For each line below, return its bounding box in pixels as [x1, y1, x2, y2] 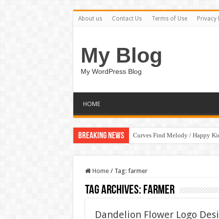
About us [78, 15, 102, 22]
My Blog [80, 44, 162, 67]
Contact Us [111, 15, 142, 22]
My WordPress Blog [80, 67, 142, 75]
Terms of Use [151, 15, 187, 22]
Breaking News [78, 131, 124, 141]
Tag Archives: [85, 184, 143, 197]
